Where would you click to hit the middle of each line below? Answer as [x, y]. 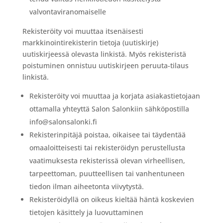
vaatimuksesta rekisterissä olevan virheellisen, [107, 161]
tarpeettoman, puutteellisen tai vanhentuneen [107, 173]
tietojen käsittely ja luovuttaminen [86, 212]
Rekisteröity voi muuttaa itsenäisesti [83, 31]
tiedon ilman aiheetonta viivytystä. [86, 186]
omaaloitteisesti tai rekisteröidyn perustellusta [107, 148]
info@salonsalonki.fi [63, 122]
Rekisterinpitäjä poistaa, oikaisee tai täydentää [107, 135]
